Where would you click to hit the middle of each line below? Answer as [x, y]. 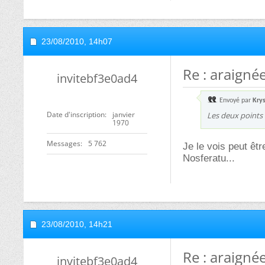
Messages [64, 143]
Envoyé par [235, 101]
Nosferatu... [209, 158]
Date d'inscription [76, 114]
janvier [124, 114]
